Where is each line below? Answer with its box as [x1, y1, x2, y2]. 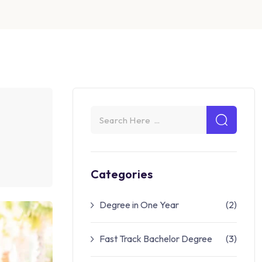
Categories [91, 167, 153, 181]
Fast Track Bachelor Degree [99, 233, 212, 244]
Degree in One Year [99, 199, 179, 211]
